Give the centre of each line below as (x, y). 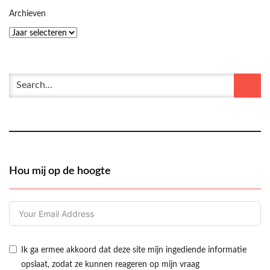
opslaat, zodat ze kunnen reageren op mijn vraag (110, 264)
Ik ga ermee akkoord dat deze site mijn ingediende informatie (134, 250)
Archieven (27, 14)
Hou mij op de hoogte (60, 171)
